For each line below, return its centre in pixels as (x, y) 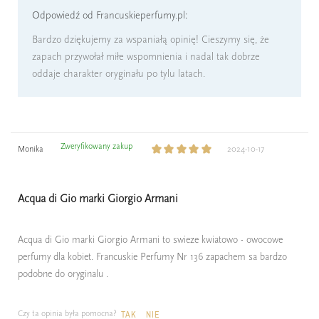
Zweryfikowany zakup (96, 146)
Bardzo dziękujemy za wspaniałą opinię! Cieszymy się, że (151, 40)
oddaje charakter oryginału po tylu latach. (119, 74)
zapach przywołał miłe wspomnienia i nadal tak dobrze (146, 57)
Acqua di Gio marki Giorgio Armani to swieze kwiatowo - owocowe (150, 240)
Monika (31, 149)
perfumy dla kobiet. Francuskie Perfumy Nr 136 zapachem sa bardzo (152, 257)
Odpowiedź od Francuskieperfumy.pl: (110, 16)
